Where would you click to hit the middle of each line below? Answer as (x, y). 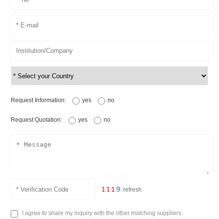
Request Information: (39, 100)
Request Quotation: (37, 120)
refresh (132, 190)
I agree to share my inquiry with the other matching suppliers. (102, 213)
